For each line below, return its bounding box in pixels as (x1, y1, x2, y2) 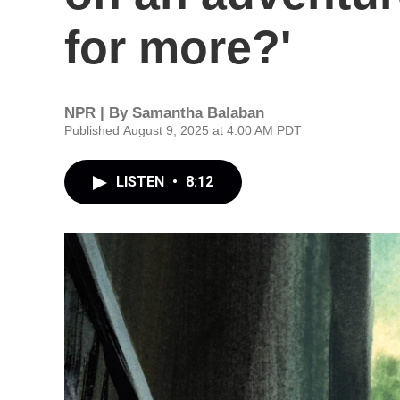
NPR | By (64, 104, 132, 121)
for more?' (64, 21, 291, 73)
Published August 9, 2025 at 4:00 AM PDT (64, 123, 302, 137)
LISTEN (116, 173, 168, 190)
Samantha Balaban (132, 104, 264, 121)
